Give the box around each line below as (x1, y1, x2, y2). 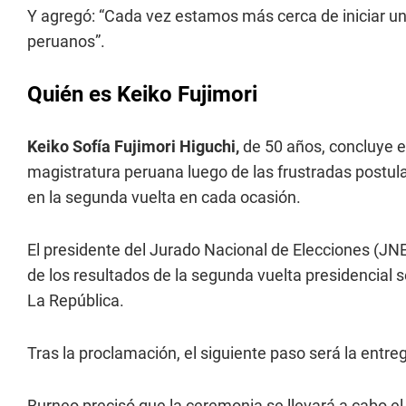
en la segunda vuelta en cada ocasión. (27, 188, 301, 207)
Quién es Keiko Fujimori (27, 82, 257, 107)
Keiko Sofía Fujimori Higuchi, (27, 137, 243, 156)
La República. (27, 291, 124, 310)
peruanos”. (27, 32, 105, 51)
